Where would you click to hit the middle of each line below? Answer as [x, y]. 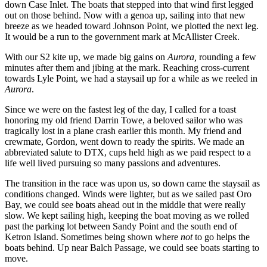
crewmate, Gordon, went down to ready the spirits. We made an [125, 142]
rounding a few [226, 57]
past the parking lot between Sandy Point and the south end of [121, 226]
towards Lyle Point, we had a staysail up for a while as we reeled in [131, 79]
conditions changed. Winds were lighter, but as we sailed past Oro [128, 194]
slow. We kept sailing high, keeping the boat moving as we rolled [127, 216]
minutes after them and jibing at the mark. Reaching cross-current [127, 68]
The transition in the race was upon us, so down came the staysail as [132, 184]
